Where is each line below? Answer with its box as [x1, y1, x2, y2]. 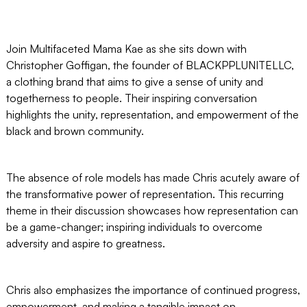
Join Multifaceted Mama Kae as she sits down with [5, 41, 247, 56]
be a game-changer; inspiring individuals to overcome [5, 219, 262, 234]
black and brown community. [5, 123, 144, 138]
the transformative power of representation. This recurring [5, 186, 284, 201]
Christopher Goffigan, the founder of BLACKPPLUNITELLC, [5, 58, 294, 72]
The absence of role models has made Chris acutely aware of [5, 170, 299, 184]
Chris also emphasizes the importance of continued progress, [5, 282, 300, 297]
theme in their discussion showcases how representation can [5, 203, 298, 217]
